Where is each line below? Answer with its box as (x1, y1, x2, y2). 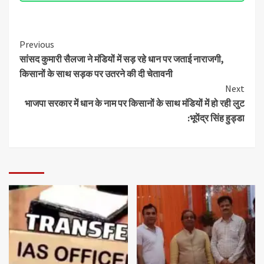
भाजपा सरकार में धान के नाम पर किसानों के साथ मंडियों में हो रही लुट (25, 97, 245, 109)
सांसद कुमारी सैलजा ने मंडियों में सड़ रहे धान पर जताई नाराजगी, (19, 52, 224, 65)
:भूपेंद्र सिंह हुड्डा (187, 111, 245, 124)
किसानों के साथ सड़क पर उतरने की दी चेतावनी (19, 67, 173, 80)
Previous (19, 38, 54, 50)
